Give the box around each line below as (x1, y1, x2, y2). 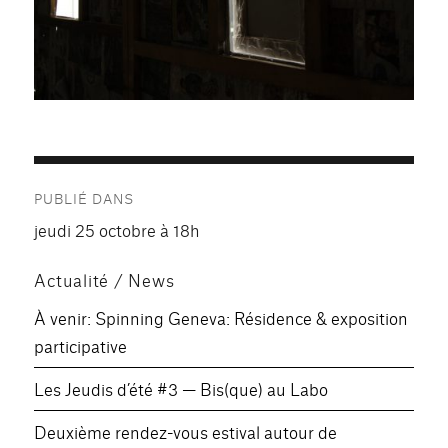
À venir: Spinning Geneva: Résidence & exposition (34, 306, 409, 330)
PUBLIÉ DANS (34, 189, 135, 208)
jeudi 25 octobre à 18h (34, 218, 201, 242)
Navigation (33, 162, 161, 198)
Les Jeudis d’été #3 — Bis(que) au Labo (34, 377, 329, 401)
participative (34, 334, 128, 358)
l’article (33, 246, 121, 282)
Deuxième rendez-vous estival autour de (34, 420, 338, 444)
